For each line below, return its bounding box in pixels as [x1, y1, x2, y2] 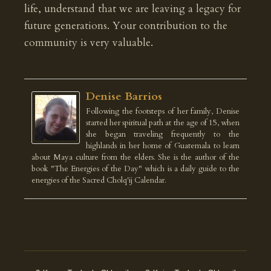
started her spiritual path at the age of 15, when [86, 117, 240, 128]
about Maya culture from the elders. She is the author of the [31, 152, 240, 163]
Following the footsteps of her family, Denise [86, 106, 240, 117]
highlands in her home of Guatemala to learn [86, 140, 240, 151]
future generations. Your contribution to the [24, 19, 227, 33]
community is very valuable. [24, 36, 153, 50]
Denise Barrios [86, 89, 162, 104]
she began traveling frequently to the [86, 129, 240, 140]
